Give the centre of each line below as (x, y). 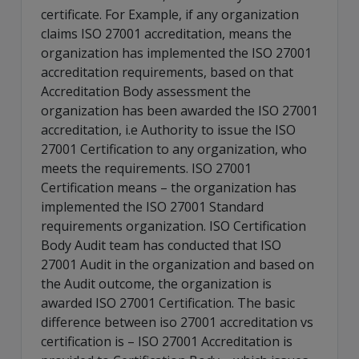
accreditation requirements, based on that (167, 72)
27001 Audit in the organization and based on (177, 264)
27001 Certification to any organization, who (174, 149)
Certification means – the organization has (169, 187)
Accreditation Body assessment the (146, 91)
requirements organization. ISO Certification (173, 226)
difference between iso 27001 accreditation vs (177, 322)
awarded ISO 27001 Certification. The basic (168, 303)
